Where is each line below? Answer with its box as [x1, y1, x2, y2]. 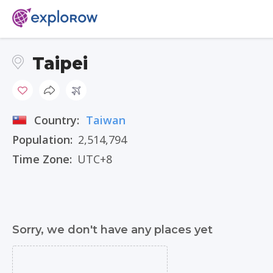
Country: [34, 113, 82, 127]
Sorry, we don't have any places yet [12, 223, 213, 236]
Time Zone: [12, 152, 72, 166]
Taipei [32, 53, 88, 74]
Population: [12, 132, 73, 147]
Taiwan [86, 113, 126, 127]
